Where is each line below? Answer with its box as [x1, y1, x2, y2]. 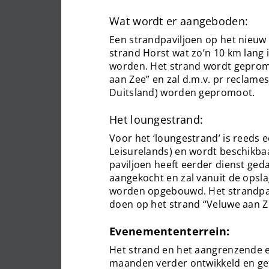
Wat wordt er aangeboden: [109, 14, 249, 28]
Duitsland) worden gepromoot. [109, 86, 255, 99]
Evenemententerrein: [109, 224, 230, 238]
